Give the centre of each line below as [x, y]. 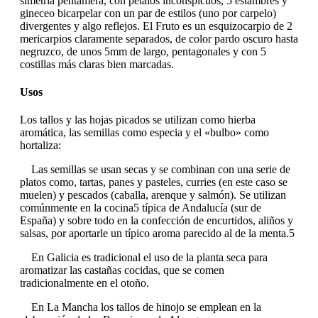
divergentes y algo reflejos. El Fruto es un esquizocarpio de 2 [156, 26]
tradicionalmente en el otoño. [84, 283]
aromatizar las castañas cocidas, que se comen [122, 270]
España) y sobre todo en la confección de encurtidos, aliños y [157, 221]
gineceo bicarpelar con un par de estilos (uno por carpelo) [148, 13]
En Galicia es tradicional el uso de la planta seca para [144, 258]
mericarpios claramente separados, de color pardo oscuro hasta [159, 38]
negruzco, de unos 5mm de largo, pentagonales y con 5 [143, 51]
